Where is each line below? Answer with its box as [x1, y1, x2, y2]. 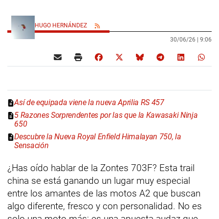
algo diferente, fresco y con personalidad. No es [7, 200, 202, 212]
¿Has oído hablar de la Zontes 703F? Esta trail [7, 162, 195, 174]
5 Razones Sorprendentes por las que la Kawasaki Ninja [14, 110, 198, 120]
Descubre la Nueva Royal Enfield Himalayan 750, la [14, 132, 181, 142]
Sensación [14, 141, 49, 151]
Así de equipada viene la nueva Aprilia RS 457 [14, 98, 164, 108]
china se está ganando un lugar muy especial [7, 175, 190, 187]
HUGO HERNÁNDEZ [35, 22, 88, 29]
